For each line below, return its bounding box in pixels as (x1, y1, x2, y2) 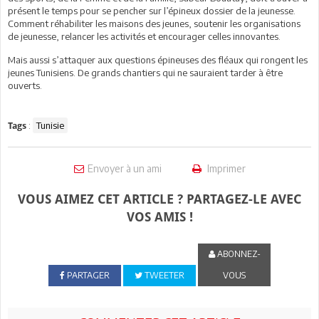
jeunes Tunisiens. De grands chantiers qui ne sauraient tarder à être (8, 67, 283, 78)
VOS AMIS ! (126, 209, 193, 224)
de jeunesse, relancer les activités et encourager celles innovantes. (8, 31, 281, 42)
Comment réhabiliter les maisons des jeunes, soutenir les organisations (8, 18, 300, 29)
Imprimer (204, 162, 246, 174)
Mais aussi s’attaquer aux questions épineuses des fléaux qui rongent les (8, 54, 308, 66)
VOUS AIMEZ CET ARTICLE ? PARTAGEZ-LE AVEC (18, 192, 301, 206)
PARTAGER (64, 270, 110, 281)
